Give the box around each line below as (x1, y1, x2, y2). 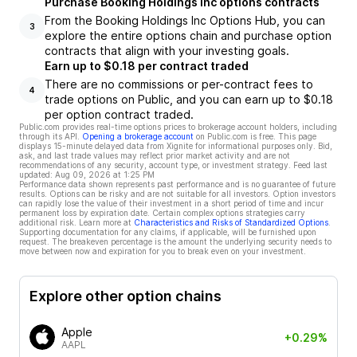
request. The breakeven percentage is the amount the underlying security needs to (19, 237, 331, 246)
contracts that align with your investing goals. (45, 44, 289, 57)
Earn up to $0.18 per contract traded (45, 59, 249, 73)
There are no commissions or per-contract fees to (45, 77, 313, 91)
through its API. (19, 131, 80, 141)
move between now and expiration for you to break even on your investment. (19, 246, 306, 256)
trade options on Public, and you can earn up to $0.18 (45, 92, 333, 106)
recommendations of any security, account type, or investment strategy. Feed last (19, 160, 328, 170)
